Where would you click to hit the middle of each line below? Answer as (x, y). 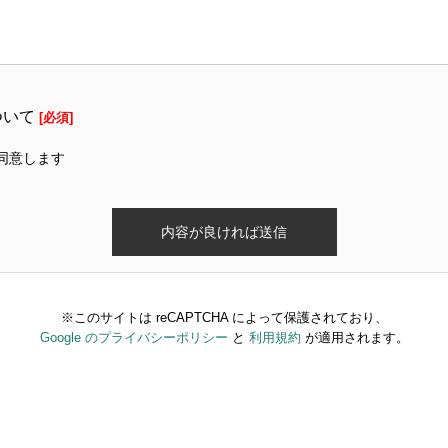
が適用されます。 (354, 337)
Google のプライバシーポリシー (133, 337)
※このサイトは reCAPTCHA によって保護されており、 (224, 317)
